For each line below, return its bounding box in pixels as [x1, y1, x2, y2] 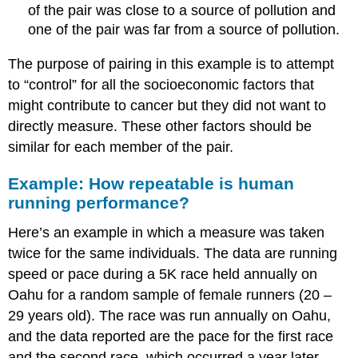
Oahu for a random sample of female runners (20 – [8, 287, 332, 304]
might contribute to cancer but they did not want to [8, 97, 327, 113]
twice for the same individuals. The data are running [8, 245, 338, 262]
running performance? [8, 193, 190, 212]
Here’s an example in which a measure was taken [8, 225, 325, 241]
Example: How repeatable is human [8, 173, 295, 193]
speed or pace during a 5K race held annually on [8, 266, 318, 283]
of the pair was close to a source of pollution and [28, 2, 336, 19]
